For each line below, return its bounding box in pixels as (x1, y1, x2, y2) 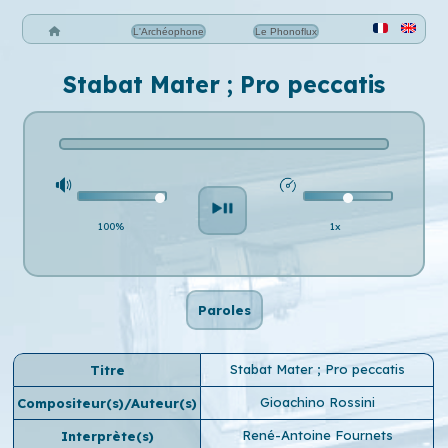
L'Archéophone (132, 25, 204, 37)
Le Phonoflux (255, 25, 318, 37)
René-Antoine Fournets (241, 427, 393, 443)
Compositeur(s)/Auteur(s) (17, 395, 198, 411)
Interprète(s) (60, 428, 154, 444)
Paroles (197, 302, 251, 318)
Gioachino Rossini (259, 394, 375, 410)
